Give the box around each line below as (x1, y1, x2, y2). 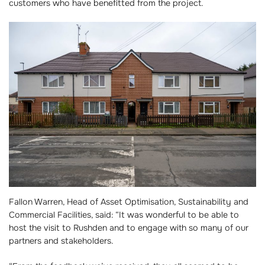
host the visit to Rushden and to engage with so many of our (9, 222, 248, 234)
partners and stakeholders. (9, 235, 114, 247)
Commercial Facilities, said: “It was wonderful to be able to (9, 209, 239, 221)
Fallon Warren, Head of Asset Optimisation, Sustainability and (9, 196, 248, 208)
